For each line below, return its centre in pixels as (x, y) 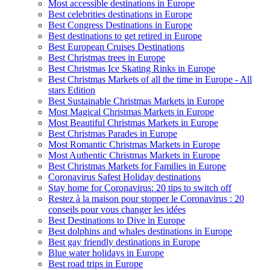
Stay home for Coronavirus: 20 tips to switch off (140, 188)
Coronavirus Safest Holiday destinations (124, 177)
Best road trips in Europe (96, 264)
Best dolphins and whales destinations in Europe (140, 231)
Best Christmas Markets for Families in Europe (137, 166)
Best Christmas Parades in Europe (113, 133)
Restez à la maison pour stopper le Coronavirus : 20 (146, 199)
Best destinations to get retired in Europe (125, 36)
